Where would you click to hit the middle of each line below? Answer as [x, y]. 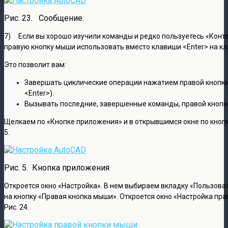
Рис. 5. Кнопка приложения [57, 167]
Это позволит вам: [35, 64]
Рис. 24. [17, 207]
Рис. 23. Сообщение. [44, 18]
